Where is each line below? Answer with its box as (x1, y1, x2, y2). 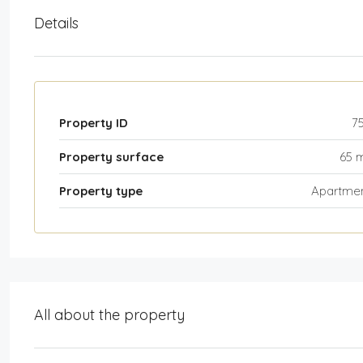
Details (34, 13, 79, 32)
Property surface (59, 148, 164, 164)
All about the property (34, 305, 185, 324)
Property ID (59, 114, 128, 130)
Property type (59, 182, 143, 199)
